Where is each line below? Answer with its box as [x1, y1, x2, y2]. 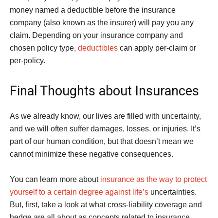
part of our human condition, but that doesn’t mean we [10, 137, 194, 145]
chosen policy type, [10, 44, 78, 52]
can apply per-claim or [118, 44, 196, 52]
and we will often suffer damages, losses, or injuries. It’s [10, 125, 200, 133]
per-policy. [10, 56, 45, 65]
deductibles [78, 44, 118, 52]
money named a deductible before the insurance [10, 6, 176, 14]
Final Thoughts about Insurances [10, 83, 199, 99]
